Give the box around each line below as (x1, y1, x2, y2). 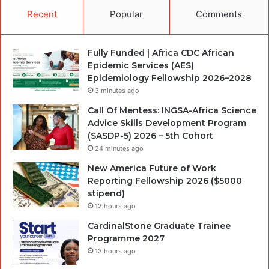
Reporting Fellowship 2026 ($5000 (88, 175, 242, 186)
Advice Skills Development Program (88, 117, 246, 128)
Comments (196, 8, 243, 20)
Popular (109, 8, 143, 20)
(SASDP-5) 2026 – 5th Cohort (88, 130, 213, 141)
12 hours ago (95, 201, 136, 210)
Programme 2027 (88, 232, 165, 244)
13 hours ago (95, 246, 136, 255)
